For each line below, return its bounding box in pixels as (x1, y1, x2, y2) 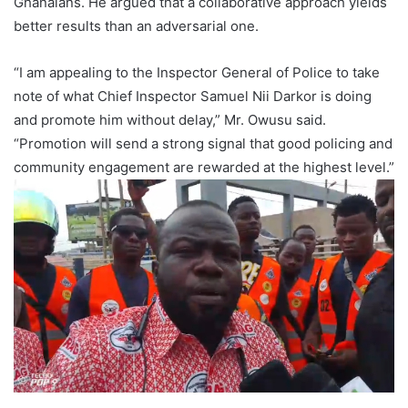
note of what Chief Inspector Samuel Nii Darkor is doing (14, 87, 372, 105)
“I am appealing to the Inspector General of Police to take (14, 63, 380, 81)
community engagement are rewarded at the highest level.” (14, 158, 394, 176)
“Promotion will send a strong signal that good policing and (14, 134, 393, 152)
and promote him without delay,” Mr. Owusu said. (14, 110, 326, 128)
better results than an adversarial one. (14, 16, 259, 35)
